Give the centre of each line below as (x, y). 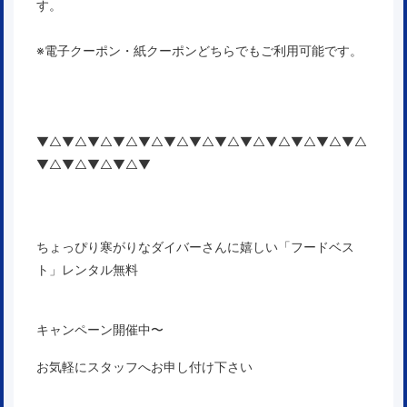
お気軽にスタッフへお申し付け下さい (144, 366)
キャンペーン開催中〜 (100, 329)
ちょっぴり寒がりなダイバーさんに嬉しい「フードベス (195, 246)
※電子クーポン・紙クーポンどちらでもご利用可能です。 (199, 50)
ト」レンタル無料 (87, 269)
